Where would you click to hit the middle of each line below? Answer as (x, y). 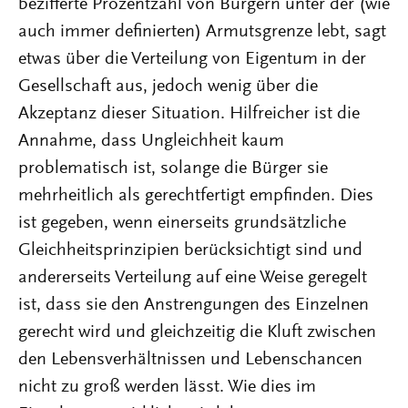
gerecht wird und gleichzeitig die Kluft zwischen (197, 332)
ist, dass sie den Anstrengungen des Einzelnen (194, 305)
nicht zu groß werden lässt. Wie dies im (167, 387)
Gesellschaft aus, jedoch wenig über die (168, 87)
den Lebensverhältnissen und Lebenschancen (190, 360)
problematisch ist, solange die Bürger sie (173, 168)
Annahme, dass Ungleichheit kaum (151, 141)
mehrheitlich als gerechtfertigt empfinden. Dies (196, 196)
